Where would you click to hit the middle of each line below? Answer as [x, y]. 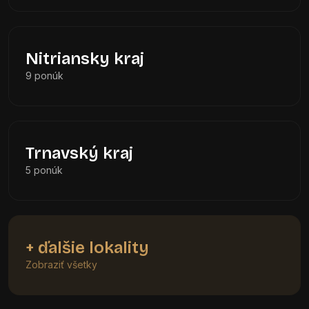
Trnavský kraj [79, 153]
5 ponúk [44, 170]
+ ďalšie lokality [87, 248]
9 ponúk [44, 76]
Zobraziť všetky [61, 265]
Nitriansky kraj [85, 59]
